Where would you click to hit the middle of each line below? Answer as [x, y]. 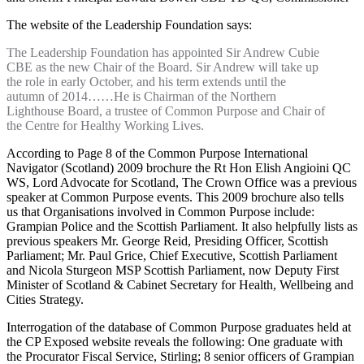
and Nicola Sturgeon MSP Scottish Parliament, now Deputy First [173, 270]
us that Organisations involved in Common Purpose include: [160, 211]
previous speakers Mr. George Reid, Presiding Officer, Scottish [167, 240]
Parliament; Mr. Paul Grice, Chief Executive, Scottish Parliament [172, 255]
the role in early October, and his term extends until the [146, 81]
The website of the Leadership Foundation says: [129, 24]
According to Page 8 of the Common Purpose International [157, 153]
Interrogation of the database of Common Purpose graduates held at [179, 327]
